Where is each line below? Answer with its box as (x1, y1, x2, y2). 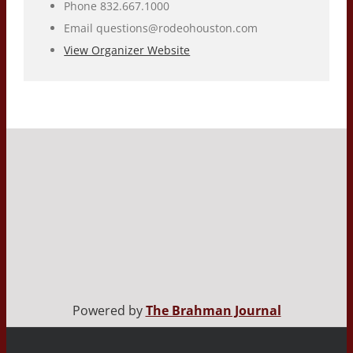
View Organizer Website (64, 42, 191, 58)
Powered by (72, 302, 146, 320)
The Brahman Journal (145, 302, 281, 320)
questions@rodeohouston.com (96, 20, 258, 35)
